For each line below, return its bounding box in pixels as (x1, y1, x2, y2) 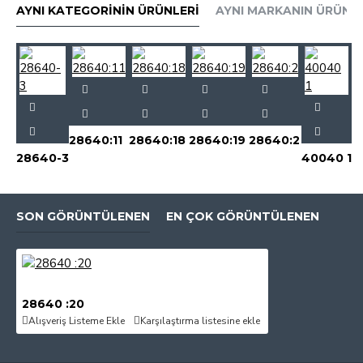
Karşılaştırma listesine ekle (140, 314, 260, 327)
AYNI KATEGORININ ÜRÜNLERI (16, 3, 199, 18)
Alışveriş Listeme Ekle (28, 314, 125, 327)
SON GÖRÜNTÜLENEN (16, 209, 150, 224)
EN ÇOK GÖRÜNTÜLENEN (166, 209, 319, 224)
